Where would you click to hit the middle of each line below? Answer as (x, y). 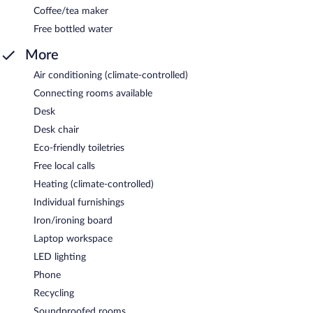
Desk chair (56, 130)
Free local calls (64, 166)
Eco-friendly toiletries (79, 148)
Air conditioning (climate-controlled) (111, 75)
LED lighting (60, 257)
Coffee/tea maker (71, 11)
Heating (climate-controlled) (94, 184)
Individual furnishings (79, 202)
